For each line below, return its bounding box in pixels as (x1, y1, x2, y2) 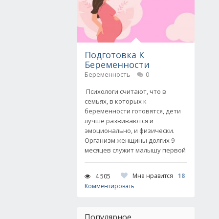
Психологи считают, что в (85, 87, 166, 96)
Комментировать (85, 182, 134, 190)
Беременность (85, 70, 131, 79)
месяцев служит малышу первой (85, 146, 186, 154)
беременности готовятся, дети (85, 107, 181, 115)
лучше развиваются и (85, 116, 153, 125)
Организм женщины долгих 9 (85, 136, 175, 145)
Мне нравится (132, 172, 173, 180)
